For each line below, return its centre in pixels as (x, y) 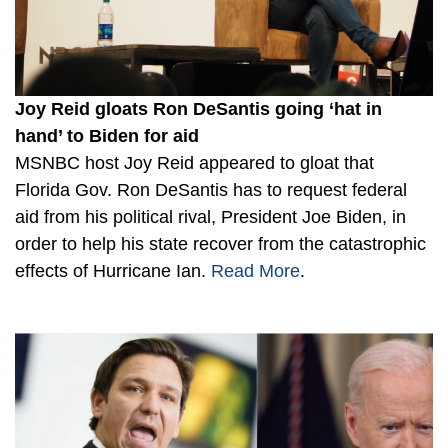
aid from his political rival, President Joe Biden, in (210, 217)
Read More (255, 271)
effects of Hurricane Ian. (113, 271)
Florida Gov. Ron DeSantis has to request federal (211, 190)
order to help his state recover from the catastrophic (220, 244)
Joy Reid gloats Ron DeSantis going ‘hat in (198, 109)
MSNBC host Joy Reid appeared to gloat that (194, 163)
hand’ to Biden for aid (107, 136)
